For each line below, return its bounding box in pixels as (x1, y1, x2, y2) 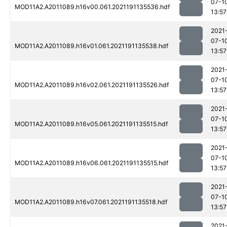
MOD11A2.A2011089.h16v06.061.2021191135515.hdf (15, 159, 168, 167)
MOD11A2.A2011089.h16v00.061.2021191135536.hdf (15, 3, 170, 11)
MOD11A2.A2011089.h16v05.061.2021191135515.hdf (15, 120, 168, 128)
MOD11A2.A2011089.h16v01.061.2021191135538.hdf (15, 42, 168, 50)
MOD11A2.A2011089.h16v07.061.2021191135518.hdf (15, 198, 167, 206)
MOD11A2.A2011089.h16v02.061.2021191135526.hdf (15, 81, 169, 89)
